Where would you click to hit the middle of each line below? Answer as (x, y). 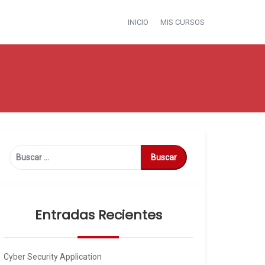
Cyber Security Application (53, 257)
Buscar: (24, 151)
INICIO (138, 22)
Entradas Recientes (98, 215)
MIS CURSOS (182, 22)
